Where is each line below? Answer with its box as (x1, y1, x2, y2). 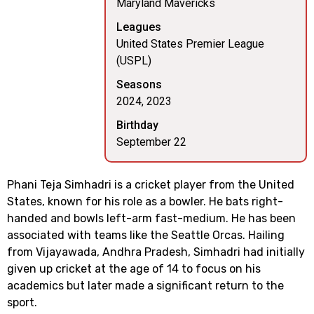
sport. (7, 296, 37, 309)
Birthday (116, 118, 158, 132)
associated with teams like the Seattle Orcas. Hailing (7, 228, 285, 242)
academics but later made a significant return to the (7, 279, 284, 292)
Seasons (116, 78, 162, 91)
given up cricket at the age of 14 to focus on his (7, 262, 261, 275)
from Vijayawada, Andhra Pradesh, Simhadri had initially (7, 245, 305, 259)
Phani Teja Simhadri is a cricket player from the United (7, 178, 294, 191)
